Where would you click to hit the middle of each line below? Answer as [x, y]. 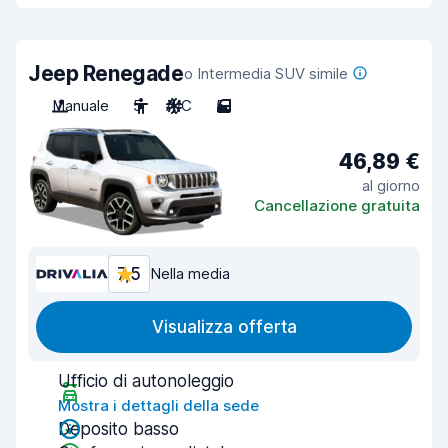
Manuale [80, 105]
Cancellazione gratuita [337, 205]
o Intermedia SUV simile [265, 73]
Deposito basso [118, 429]
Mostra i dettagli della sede [158, 405]
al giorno [391, 185]
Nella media [190, 273]
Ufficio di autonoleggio [146, 381]
